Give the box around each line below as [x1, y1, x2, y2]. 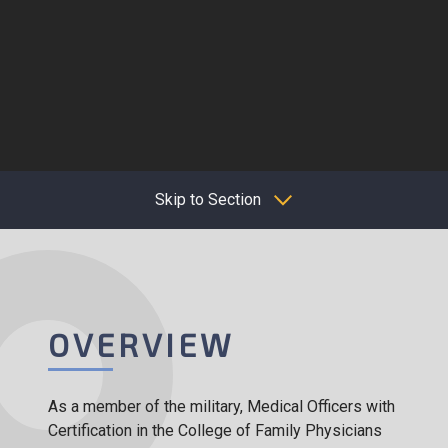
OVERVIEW [48, 324, 234, 363]
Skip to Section [155, 189, 265, 209]
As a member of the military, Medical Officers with [48, 396, 395, 416]
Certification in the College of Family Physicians [48, 420, 382, 440]
